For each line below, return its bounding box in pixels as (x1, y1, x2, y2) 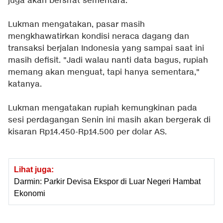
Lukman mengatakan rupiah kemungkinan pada (8, 103, 197, 113)
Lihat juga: (14, 165, 54, 174)
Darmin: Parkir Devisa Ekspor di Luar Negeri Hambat (14, 177, 201, 186)
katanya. (8, 79, 42, 90)
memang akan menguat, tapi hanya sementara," (8, 67, 200, 78)
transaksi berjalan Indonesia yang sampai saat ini (8, 43, 204, 54)
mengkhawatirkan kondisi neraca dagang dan (8, 31, 189, 42)
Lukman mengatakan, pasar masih (8, 19, 145, 30)
